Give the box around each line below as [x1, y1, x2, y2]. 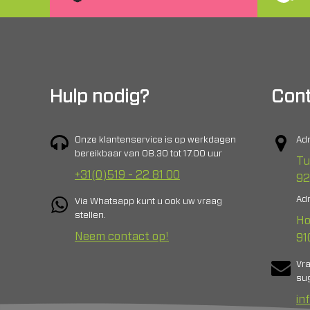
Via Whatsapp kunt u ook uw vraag [75, 197, 222, 206]
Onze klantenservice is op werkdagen [75, 136, 236, 145]
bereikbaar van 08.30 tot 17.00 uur [75, 149, 222, 158]
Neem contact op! [75, 231, 169, 242]
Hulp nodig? [50, 88, 149, 106]
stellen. [75, 211, 106, 220]
